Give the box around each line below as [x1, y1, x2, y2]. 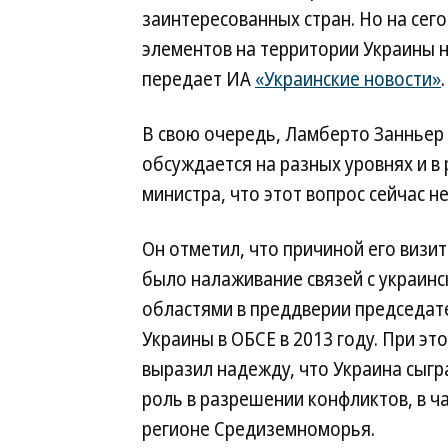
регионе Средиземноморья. [142, 416, 375, 442]
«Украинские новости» [255, 66, 441, 92]
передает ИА [142, 66, 255, 92]
